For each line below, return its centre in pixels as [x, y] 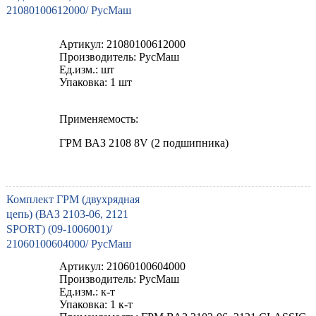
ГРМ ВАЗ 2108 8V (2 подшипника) [144, 142]
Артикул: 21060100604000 [122, 266]
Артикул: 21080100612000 [122, 44]
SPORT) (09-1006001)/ [59, 229]
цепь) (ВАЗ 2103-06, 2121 [67, 214]
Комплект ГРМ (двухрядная [73, 199]
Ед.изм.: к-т [87, 291]
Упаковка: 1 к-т [96, 304]
